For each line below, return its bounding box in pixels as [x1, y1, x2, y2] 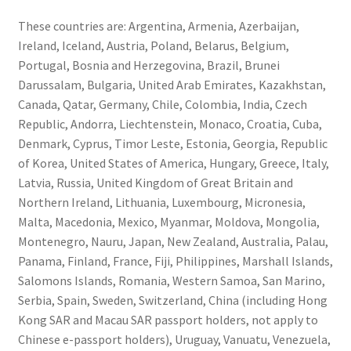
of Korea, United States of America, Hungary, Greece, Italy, [17, 154, 329, 171]
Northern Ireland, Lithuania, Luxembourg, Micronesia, [17, 194, 306, 210]
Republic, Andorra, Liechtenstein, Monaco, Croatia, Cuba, [17, 115, 322, 132]
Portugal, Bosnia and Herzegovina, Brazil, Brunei [17, 56, 280, 73]
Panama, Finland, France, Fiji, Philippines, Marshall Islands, [17, 252, 333, 269]
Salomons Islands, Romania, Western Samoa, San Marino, [17, 272, 325, 288]
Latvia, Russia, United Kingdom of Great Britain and [17, 174, 293, 190]
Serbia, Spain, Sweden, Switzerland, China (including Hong [17, 291, 327, 308]
